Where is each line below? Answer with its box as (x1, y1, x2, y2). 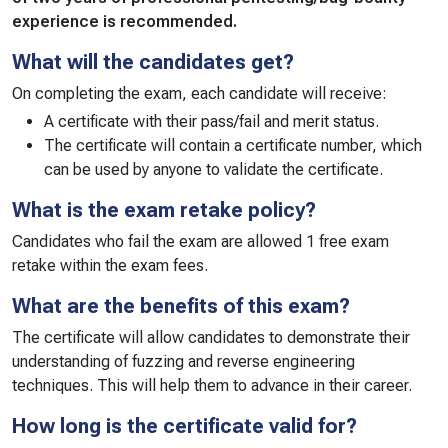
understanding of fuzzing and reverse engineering (12, 351, 355, 371)
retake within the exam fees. (12, 255, 208, 275)
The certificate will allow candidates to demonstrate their (12, 327, 410, 347)
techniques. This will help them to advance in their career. (12, 375, 412, 395)
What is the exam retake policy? (12, 197, 316, 222)
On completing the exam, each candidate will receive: (12, 83, 387, 103)
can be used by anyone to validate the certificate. (44, 159, 383, 179)
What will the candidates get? (12, 49, 294, 74)
